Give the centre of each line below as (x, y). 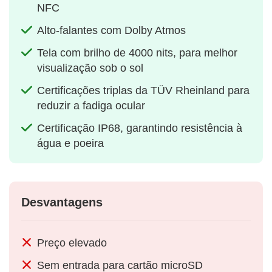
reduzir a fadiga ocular (91, 106)
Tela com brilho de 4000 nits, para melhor (137, 53)
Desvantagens (62, 202)
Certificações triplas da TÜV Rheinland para (143, 91)
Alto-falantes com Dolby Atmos (111, 31)
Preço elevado (72, 243)
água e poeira (70, 144)
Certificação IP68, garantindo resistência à (140, 128)
